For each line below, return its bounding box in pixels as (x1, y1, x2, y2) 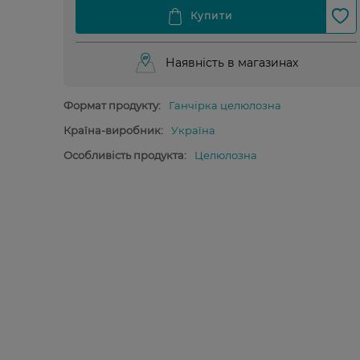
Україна (170, 124, 215, 137)
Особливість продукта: (63, 149, 186, 162)
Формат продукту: (63, 99, 161, 112)
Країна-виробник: (63, 124, 163, 137)
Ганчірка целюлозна (168, 99, 281, 112)
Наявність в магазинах (166, 55, 298, 70)
